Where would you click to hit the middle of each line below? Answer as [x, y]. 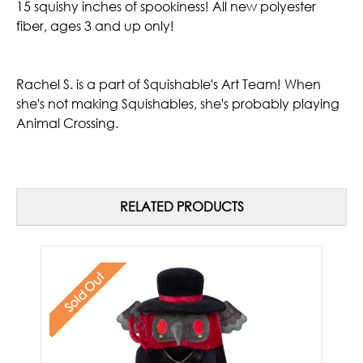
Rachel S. [45, 84]
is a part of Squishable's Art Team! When [197, 84]
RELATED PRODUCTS [181, 206]
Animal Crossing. [67, 123]
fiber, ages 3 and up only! [95, 26]
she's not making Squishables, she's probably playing [178, 103]
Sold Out [84, 291]
